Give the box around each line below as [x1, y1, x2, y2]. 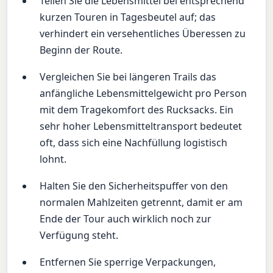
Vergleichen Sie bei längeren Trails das [40, 69, 217, 83]
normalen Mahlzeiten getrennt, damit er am [40, 196, 243, 210]
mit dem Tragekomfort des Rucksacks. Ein [40, 102, 234, 116]
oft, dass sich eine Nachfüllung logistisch [40, 135, 228, 149]
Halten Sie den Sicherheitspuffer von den [40, 179, 229, 193]
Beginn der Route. [40, 43, 123, 57]
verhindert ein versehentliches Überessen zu [40, 26, 246, 40]
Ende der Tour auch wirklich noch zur [40, 212, 212, 226]
